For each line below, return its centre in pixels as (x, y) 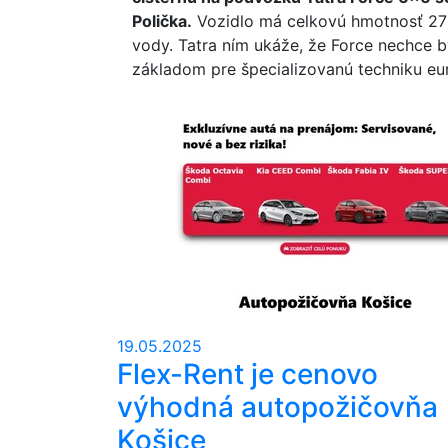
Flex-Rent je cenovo (247, 374)
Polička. (162, 21)
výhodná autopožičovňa (277, 407)
